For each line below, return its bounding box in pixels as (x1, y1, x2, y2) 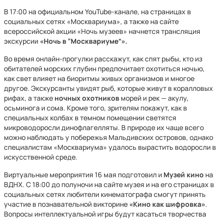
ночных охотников (55, 93, 119, 103)
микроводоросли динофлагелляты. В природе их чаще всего (4, 123, 204, 132)
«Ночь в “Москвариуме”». (40, 36, 127, 46)
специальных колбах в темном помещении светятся (4, 113, 176, 122)
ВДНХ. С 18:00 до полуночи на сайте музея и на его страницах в (4, 180, 214, 189)
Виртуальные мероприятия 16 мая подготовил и (4, 170, 164, 179)
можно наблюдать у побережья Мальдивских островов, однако (4, 133, 213, 142)
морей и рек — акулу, (119, 93, 189, 103)
